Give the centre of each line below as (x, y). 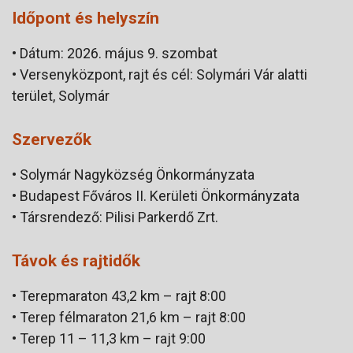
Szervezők (52, 139)
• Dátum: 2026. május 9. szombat (115, 53)
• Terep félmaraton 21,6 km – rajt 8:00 (129, 317)
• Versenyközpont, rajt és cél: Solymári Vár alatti (160, 74)
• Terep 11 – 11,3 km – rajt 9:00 (109, 338)
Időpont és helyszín (85, 18)
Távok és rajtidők (76, 260)
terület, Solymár (61, 95)
